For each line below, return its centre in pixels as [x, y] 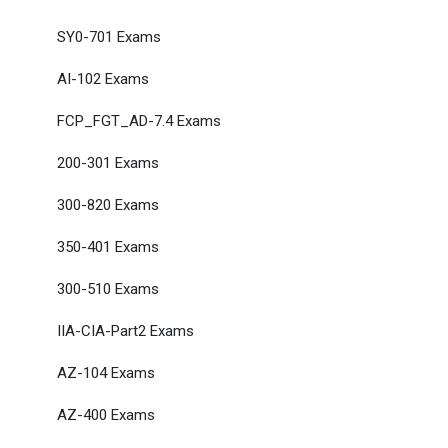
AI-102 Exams [103, 79]
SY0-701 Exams [109, 37]
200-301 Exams [108, 163]
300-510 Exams [108, 289]
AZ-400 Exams [106, 415]
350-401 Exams [108, 247]
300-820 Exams [108, 205]
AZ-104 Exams [106, 373]
